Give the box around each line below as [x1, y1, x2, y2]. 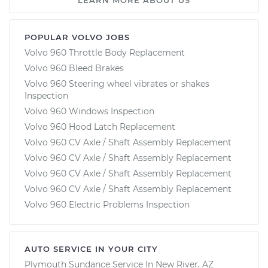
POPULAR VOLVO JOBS [25, 32, 130, 42]
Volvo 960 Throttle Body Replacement [25, 47, 185, 58]
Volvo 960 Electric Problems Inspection [25, 199, 190, 210]
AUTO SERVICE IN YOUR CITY [25, 243, 158, 254]
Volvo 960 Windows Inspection [25, 105, 154, 117]
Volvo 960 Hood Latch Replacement [25, 121, 175, 132]
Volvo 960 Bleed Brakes [25, 62, 124, 74]
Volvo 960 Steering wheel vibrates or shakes [25, 78, 209, 89]
